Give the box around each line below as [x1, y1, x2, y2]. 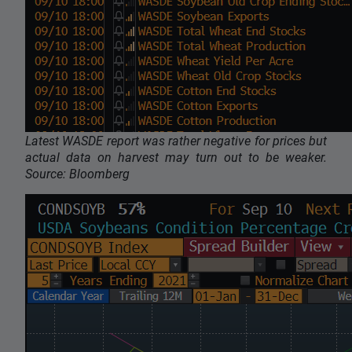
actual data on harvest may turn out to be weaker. [25, 148, 327, 166]
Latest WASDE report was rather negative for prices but [25, 132, 327, 149]
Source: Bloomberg [25, 165, 130, 182]
